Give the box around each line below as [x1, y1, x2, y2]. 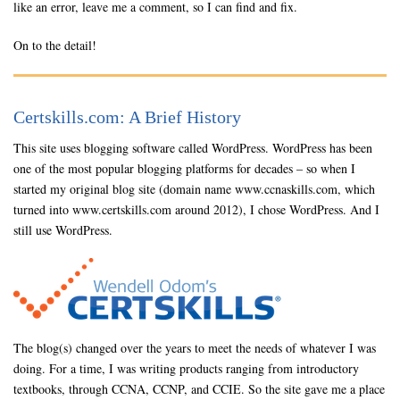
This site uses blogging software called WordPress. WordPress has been [13, 139, 372, 156]
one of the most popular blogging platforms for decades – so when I [13, 160, 355, 177]
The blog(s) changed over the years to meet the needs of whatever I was [13, 339, 376, 356]
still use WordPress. [13, 221, 112, 238]
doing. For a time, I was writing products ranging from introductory [13, 360, 359, 377]
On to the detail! [13, 37, 96, 54]
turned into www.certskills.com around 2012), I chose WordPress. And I [13, 201, 379, 218]
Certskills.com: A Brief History [13, 107, 241, 127]
